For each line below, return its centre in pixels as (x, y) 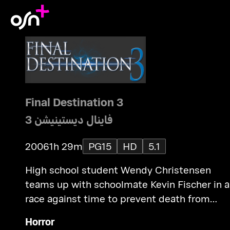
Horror (40, 222)
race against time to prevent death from (117, 199)
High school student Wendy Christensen (118, 170)
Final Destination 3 (74, 102)
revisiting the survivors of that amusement (123, 213)
